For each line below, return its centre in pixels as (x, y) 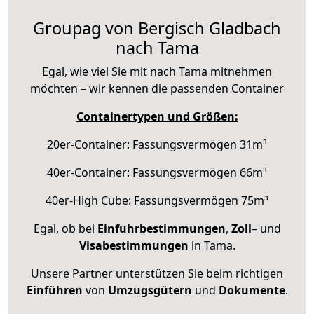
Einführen (54, 290)
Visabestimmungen (134, 245)
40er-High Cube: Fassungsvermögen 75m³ (157, 200)
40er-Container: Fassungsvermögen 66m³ (157, 172)
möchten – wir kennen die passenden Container (157, 88)
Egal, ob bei (65, 228)
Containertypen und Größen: (157, 116)
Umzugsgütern (150, 290)
